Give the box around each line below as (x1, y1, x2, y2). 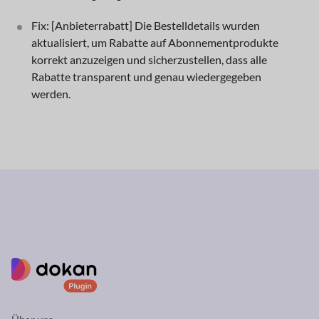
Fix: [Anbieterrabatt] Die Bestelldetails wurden (31, 18, 260, 32)
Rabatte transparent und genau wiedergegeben (31, 69, 261, 83)
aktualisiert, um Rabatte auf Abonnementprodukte (31, 35, 278, 49)
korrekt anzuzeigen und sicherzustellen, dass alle (31, 52, 267, 66)
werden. (31, 86, 70, 100)
